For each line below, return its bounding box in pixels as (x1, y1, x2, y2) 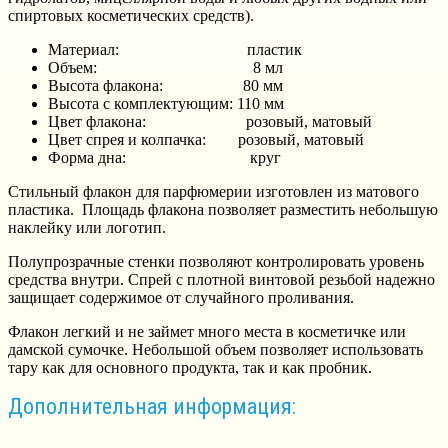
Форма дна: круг (48, 149, 281, 167)
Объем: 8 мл (48, 59, 283, 77)
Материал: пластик (48, 41, 302, 59)
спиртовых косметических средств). (8, 7, 254, 25)
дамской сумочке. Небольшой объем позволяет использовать (8, 341, 423, 359)
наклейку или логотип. (8, 219, 166, 237)
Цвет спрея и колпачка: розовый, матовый (48, 131, 364, 149)
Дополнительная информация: (8, 393, 296, 419)
